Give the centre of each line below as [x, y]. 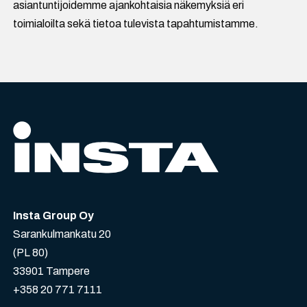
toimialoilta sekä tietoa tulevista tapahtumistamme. [136, 24]
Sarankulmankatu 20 [62, 234]
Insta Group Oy [54, 215]
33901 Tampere [52, 271]
